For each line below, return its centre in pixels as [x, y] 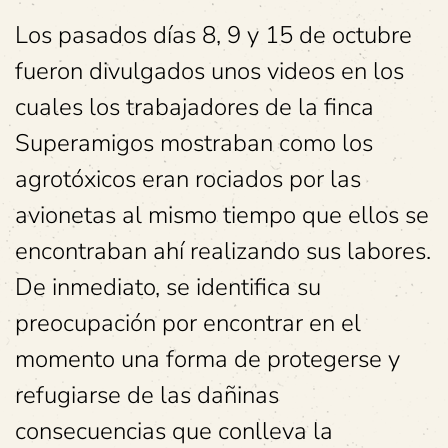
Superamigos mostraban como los [194, 143]
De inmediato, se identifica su [168, 287]
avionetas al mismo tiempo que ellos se [222, 215]
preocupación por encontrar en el [188, 323]
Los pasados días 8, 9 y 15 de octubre [213, 35]
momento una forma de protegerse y [207, 359]
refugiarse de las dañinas [147, 395]
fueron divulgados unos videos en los [209, 71]
